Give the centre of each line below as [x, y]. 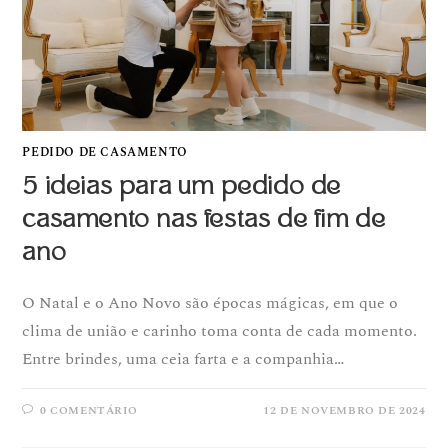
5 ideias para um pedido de [182, 185]
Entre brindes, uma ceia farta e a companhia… [183, 358]
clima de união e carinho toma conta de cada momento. [220, 330]
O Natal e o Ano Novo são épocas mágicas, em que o [210, 302]
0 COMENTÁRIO [89, 410]
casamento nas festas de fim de [204, 218]
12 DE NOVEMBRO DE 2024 [344, 410]
